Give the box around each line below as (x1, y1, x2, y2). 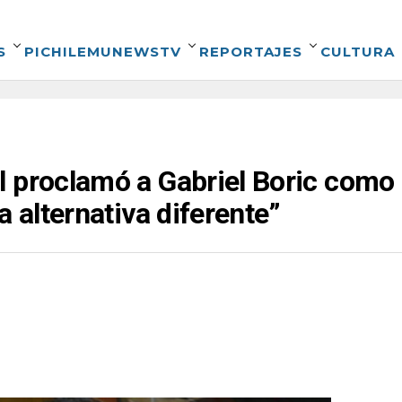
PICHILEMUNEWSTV (24, 43, 181, 60)
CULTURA (320, 43, 395, 60)
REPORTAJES (199, 43, 302, 60)
